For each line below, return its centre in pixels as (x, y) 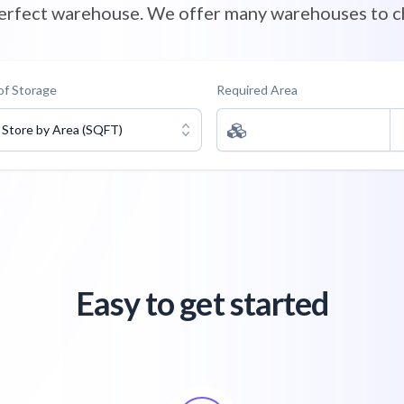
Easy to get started (202, 303)
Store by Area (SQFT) (62, 129)
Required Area (257, 90)
